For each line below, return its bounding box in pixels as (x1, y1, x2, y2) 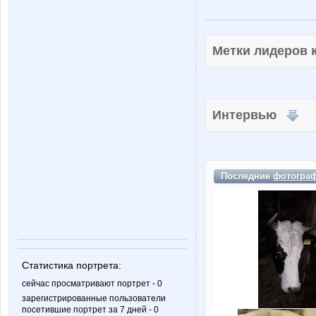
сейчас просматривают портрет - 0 (22, 278, 162, 288)
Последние (221, 171, 273, 181)
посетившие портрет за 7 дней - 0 (22, 304, 159, 315)
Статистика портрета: (22, 259, 121, 271)
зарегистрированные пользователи (22, 293, 166, 303)
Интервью (212, 108, 287, 122)
